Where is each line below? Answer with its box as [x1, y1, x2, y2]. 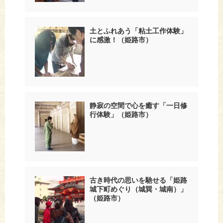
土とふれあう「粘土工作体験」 [90, 26, 187, 35]
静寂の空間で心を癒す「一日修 [90, 101, 187, 110]
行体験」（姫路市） [90, 110, 152, 118]
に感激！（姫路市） [90, 35, 152, 44]
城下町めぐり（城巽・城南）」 [90, 185, 187, 193]
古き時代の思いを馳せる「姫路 [90, 176, 187, 184]
